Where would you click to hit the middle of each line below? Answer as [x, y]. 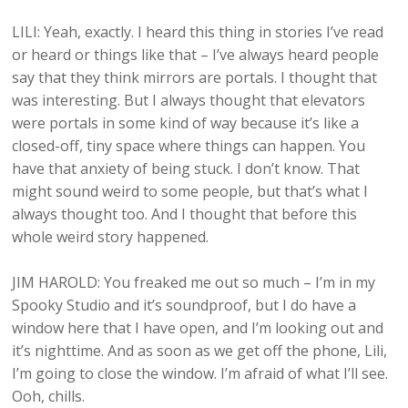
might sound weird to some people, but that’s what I [190, 192]
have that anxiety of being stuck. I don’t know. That [186, 169]
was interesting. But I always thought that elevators [189, 101]
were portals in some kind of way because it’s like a [186, 123]
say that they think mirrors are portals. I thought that [195, 78]
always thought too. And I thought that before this [185, 214]
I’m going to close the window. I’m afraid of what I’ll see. [200, 374]
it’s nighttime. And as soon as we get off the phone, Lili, [200, 351]
